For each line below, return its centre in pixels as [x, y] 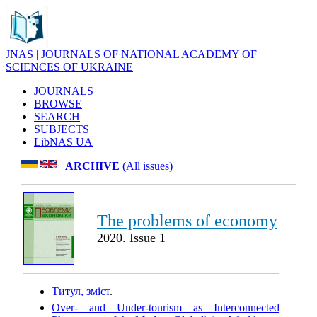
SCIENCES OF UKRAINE [69, 67]
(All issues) [146, 166]
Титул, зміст [81, 291]
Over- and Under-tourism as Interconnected [166, 308]
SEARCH [57, 116]
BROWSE [58, 104]
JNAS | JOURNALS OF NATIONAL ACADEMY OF [131, 54]
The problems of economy [187, 221]
